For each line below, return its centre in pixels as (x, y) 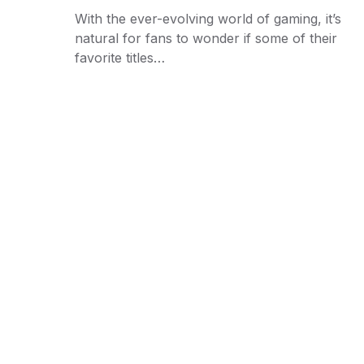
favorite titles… (120, 58)
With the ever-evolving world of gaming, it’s (208, 19)
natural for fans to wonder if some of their (206, 38)
